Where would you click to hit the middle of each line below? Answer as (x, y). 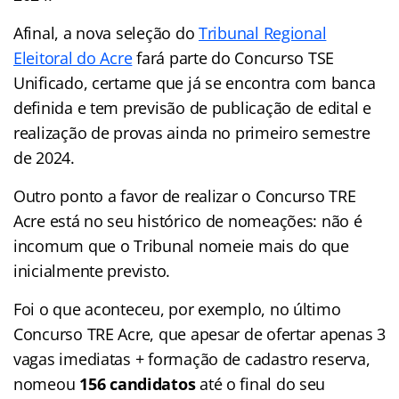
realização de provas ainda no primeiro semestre (192, 132)
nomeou (47, 383)
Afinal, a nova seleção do (106, 33)
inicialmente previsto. (92, 270)
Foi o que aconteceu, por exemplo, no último (177, 309)
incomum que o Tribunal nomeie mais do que (181, 245)
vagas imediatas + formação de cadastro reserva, (192, 358)
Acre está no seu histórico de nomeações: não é (188, 220)
